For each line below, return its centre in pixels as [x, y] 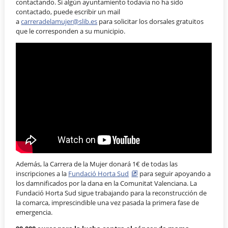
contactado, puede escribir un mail [68, 11]
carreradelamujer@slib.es [59, 21]
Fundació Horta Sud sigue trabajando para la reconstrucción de [111, 193]
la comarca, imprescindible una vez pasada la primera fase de [108, 203]
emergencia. [35, 212]
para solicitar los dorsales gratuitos [151, 21]
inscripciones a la [42, 174]
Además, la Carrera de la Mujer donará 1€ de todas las [97, 164]
